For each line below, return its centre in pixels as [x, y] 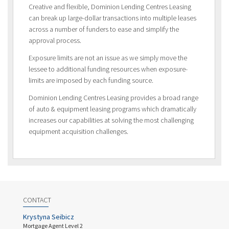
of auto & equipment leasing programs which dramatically [112, 109]
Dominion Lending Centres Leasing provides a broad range [113, 98]
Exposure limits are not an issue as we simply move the [108, 58]
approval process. [55, 41]
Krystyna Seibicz [49, 216]
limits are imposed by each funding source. [91, 81]
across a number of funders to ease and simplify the [104, 29]
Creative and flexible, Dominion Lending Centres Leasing [110, 7]
